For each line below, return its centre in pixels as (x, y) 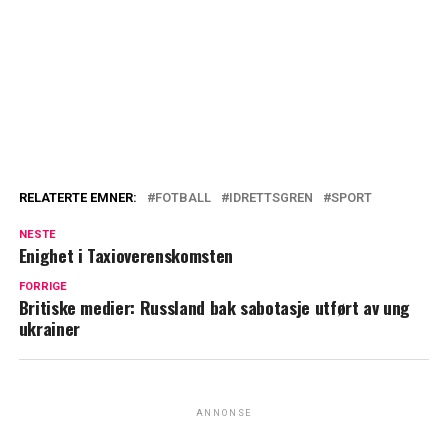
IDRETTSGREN (270, 197)
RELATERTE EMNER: (77, 197)
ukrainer (49, 327)
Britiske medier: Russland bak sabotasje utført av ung (214, 306)
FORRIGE (42, 286)
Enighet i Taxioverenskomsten (125, 254)
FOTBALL (182, 197)
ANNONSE (224, 412)
